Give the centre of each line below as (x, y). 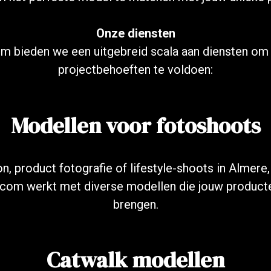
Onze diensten (135, 33)
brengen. (135, 204)
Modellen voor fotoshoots (135, 125)
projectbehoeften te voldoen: (135, 70)
